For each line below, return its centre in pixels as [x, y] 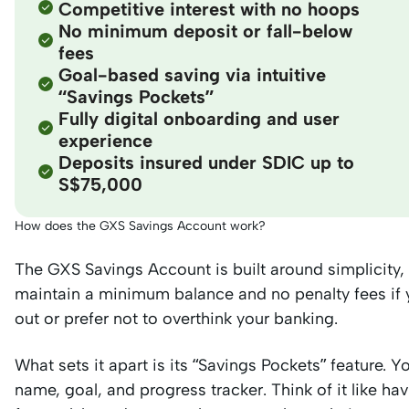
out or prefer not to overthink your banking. [176, 318]
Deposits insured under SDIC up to [206, 162]
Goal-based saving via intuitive [192, 74]
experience [105, 140]
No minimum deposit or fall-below [205, 31]
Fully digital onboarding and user [199, 118]
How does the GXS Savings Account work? [140, 225]
